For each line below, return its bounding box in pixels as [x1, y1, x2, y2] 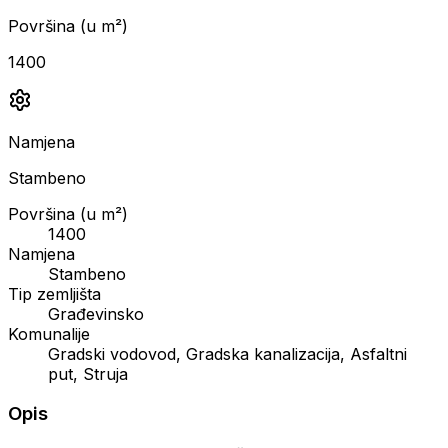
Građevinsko [48, 303, 144, 324]
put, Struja [48, 363, 128, 384]
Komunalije [8, 323, 90, 344]
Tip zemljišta [8, 283, 101, 304]
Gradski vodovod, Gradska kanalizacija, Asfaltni [48, 343, 407, 364]
